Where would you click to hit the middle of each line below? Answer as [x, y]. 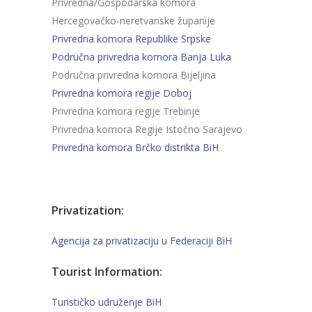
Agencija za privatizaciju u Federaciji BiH [142, 241]
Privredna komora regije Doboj [122, 93]
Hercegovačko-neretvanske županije [133, 21]
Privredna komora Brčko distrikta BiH [135, 147]
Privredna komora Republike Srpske [131, 39]
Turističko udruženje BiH [107, 302]
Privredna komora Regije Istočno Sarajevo [147, 129]
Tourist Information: [107, 272]
